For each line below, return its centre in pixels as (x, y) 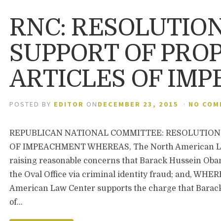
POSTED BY (32, 104)
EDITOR (69, 104)
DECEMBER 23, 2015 (138, 104)
